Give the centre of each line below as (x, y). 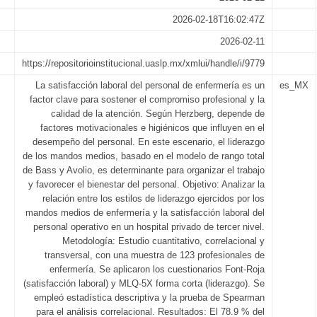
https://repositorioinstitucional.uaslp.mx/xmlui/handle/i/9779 (143, 63)
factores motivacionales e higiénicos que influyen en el (152, 128)
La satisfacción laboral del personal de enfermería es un (150, 85)
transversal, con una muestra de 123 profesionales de (155, 255)
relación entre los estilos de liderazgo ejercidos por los (154, 198)
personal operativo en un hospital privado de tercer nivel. (149, 227)
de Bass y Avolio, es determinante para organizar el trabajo (144, 170)
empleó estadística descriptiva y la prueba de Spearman (149, 298)
